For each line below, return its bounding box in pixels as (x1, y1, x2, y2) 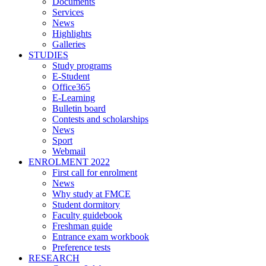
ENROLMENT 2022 (28, 157, 110, 167)
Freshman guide (52, 221, 112, 232)
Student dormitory (52, 199, 120, 210)
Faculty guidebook (52, 210, 122, 221)
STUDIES (28, 50, 68, 61)
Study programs (52, 61, 112, 71)
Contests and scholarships (52, 114, 148, 125)
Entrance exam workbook (52, 232, 149, 242)
